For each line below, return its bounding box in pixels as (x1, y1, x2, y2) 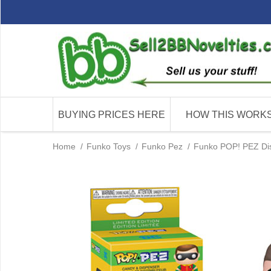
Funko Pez (142, 141, 183, 151)
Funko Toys (87, 141, 131, 151)
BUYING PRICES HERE (58, 109, 165, 120)
